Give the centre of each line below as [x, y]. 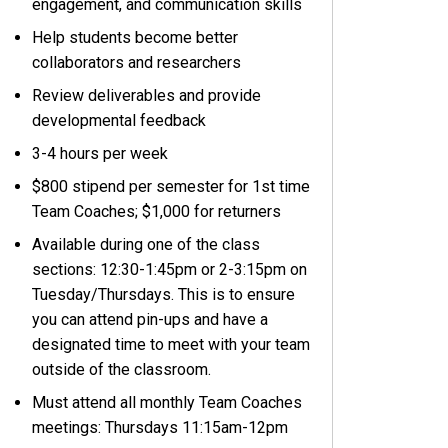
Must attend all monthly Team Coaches [167, 402]
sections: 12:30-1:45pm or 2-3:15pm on [170, 269]
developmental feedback [119, 120]
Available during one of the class [146, 244]
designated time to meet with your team [171, 344]
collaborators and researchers [137, 62]
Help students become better [135, 37]
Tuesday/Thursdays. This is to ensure [164, 294]
